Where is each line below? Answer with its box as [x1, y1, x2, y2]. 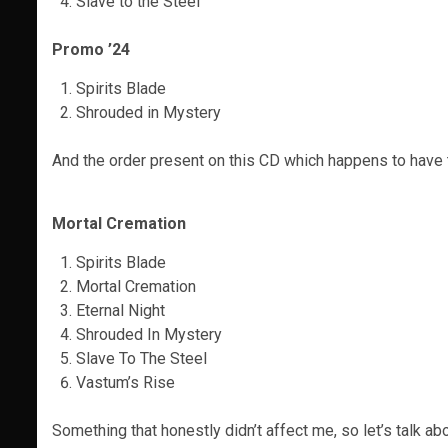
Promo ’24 [52, 40, 130, 59]
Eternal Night [76, 301, 165, 320]
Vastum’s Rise [76, 373, 175, 392]
